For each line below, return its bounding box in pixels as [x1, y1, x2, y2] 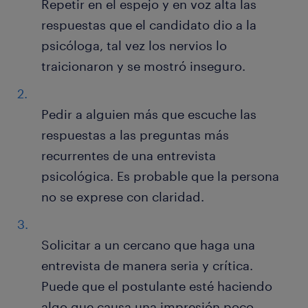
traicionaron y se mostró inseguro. [41, 58, 245, 74]
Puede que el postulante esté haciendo [41, 278, 272, 294]
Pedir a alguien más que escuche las [41, 107, 256, 122]
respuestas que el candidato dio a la [41, 17, 256, 33]
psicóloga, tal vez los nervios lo [41, 38, 227, 54]
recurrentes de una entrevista [41, 148, 216, 164]
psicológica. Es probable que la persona [41, 168, 279, 184]
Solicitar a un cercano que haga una [41, 237, 255, 253]
